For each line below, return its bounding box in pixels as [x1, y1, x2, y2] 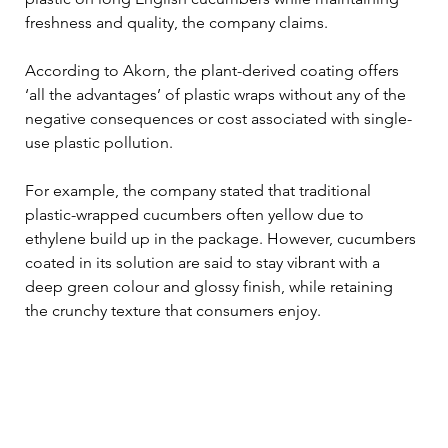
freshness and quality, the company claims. [25, 12, 328, 32]
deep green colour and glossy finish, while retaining [25, 276, 397, 296]
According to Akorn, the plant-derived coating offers [25, 60, 403, 80]
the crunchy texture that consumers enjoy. [25, 300, 321, 320]
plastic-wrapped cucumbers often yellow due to [25, 204, 368, 224]
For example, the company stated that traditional [25, 180, 375, 200]
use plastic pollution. [25, 132, 173, 152]
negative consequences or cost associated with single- [25, 108, 412, 128]
